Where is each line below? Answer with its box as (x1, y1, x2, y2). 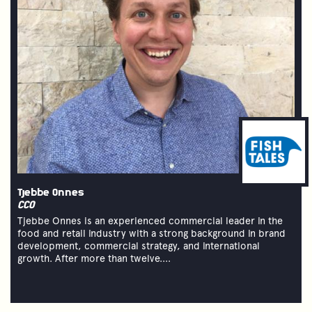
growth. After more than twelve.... (17, 251, 171, 265)
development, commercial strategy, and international (17, 239, 260, 252)
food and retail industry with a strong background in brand (17, 226, 286, 240)
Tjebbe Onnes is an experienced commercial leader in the (17, 214, 283, 227)
